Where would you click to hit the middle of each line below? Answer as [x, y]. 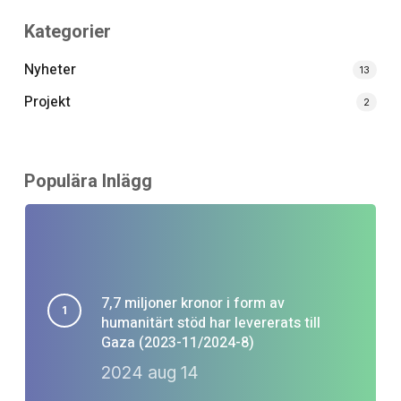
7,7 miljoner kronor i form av [192, 303]
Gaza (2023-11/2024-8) [177, 342]
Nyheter [50, 69]
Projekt [47, 102]
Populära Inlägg [88, 180]
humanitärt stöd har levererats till [210, 323]
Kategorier [67, 31]
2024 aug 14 [149, 372]
